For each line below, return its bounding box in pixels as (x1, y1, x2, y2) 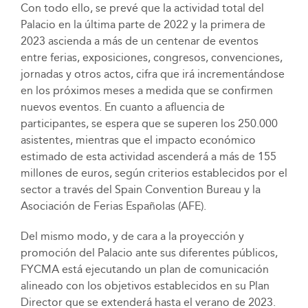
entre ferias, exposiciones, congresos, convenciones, (20, 51, 283, 65)
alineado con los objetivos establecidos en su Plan (20, 279, 269, 293)
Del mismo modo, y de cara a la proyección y (20, 230, 244, 243)
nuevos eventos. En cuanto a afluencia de (20, 100, 225, 114)
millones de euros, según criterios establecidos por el (20, 166, 287, 180)
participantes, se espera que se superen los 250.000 (20, 117, 278, 131)
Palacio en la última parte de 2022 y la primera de (20, 18, 265, 32)
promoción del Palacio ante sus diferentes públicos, (20, 246, 278, 260)
